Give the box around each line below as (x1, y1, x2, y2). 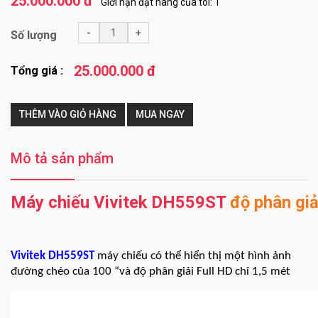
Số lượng (11, 28, 57, 42)
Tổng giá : (11, 64, 63, 77)
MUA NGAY (136, 109, 185, 120)
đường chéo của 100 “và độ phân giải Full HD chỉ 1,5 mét (11, 265, 290, 278)
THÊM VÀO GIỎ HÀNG (19, 109, 116, 120)
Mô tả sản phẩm (11, 150, 114, 167)
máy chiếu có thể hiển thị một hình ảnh (94, 249, 291, 262)
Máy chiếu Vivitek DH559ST (11, 192, 226, 212)
